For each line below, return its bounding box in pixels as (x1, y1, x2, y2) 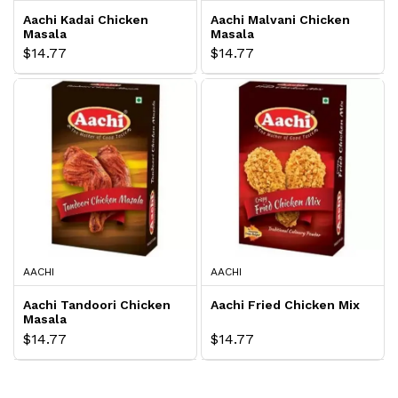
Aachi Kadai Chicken (23, 12, 148, 27)
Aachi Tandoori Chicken (23, 298, 171, 313)
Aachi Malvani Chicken (211, 12, 350, 27)
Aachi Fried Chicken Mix (211, 298, 360, 313)
